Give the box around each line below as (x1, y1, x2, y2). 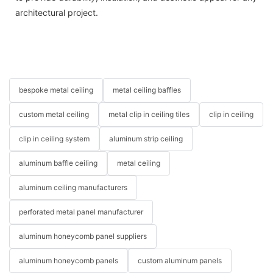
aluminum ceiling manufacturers (19, 183, 127, 193)
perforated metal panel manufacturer (19, 207, 143, 217)
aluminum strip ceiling (109, 134, 183, 144)
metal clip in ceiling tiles (108, 110, 190, 119)
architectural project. (15, 7, 98, 18)
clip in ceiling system (19, 134, 90, 144)
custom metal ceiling (19, 110, 89, 119)
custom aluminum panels (138, 256, 222, 266)
